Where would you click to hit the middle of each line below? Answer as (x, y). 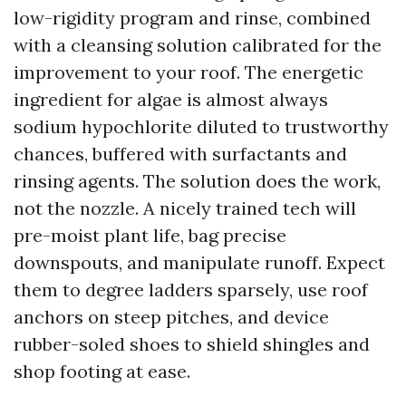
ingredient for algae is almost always (171, 99)
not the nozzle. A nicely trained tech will (185, 208)
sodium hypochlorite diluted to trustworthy (201, 126)
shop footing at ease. (102, 371)
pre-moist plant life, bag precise (150, 235)
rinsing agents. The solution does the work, (197, 181)
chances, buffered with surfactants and (180, 154)
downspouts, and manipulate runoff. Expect (199, 262)
